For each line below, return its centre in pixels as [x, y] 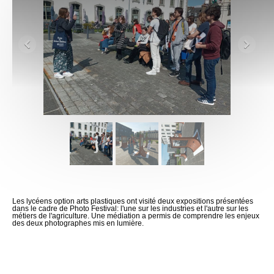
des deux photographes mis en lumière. [78, 223]
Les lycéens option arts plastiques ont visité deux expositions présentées [133, 201]
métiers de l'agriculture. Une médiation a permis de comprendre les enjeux [136, 216]
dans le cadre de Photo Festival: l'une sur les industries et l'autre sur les [130, 208]
